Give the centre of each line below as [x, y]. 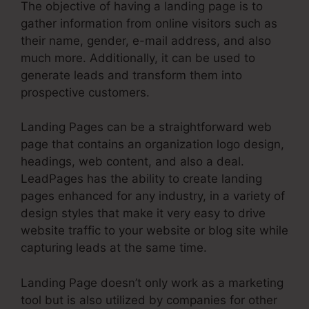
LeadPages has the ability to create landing [141, 179]
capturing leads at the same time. [114, 248]
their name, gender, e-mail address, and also [146, 40]
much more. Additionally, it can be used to [138, 58]
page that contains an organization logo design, [152, 144]
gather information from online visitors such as [149, 23]
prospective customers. [85, 92]
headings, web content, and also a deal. [132, 162]
